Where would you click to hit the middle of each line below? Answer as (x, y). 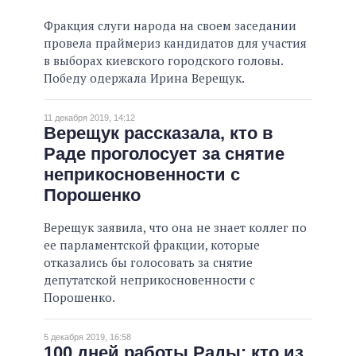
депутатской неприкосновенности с (149, 280)
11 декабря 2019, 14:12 (89, 118)
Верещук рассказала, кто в (159, 133)
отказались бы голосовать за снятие (148, 263)
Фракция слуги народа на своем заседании (170, 26)
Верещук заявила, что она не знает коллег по (175, 228)
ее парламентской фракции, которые (152, 245)
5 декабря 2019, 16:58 (87, 337)
